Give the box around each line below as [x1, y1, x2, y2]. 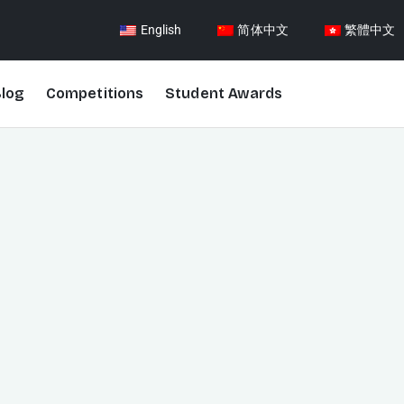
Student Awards [165, 85, 283, 102]
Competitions [45, 85, 144, 102]
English [140, 23, 182, 37]
